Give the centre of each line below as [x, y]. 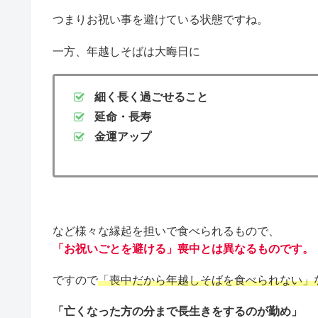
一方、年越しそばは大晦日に [126, 51]
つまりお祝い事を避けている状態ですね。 [160, 20]
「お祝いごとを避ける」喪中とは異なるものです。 [183, 249]
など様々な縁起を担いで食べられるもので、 [166, 231]
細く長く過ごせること [151, 97]
